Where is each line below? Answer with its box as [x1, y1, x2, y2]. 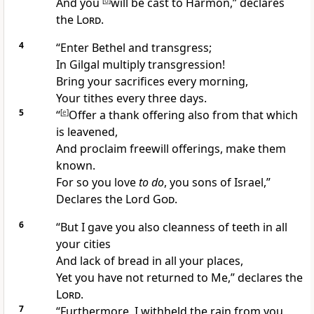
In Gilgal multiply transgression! [55, 57, 225, 73]
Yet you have [55, 270, 125, 286]
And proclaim [55, 141, 130, 157]
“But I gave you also [55, 219, 163, 235]
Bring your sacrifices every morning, [55, 74, 248, 90]
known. [55, 158, 95, 174]
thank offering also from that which [108, 107, 298, 123]
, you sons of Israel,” [163, 175, 271, 191]
